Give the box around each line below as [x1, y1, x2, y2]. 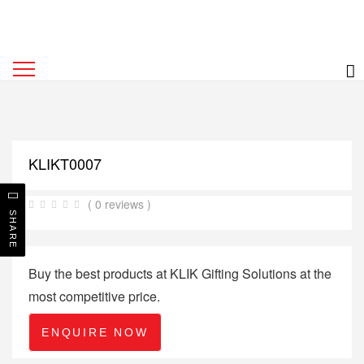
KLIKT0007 [28, 153, 102, 174]
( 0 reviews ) [88, 196, 151, 212]
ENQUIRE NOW [41, 326, 149, 339]
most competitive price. [28, 287, 160, 305]
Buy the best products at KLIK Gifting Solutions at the [28, 264, 331, 283]
